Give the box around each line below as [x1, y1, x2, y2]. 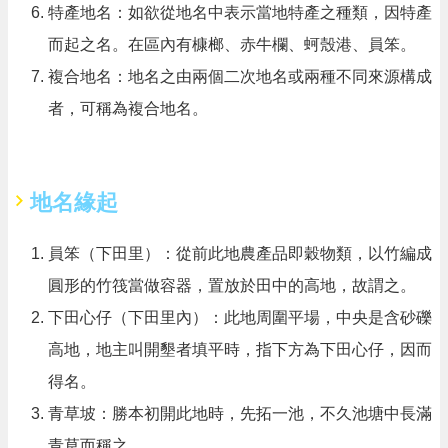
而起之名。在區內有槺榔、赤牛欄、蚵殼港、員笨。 [48, 35, 416, 53]
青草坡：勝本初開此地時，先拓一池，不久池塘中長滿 [48, 404, 432, 422]
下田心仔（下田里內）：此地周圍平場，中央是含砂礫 [48, 308, 432, 326]
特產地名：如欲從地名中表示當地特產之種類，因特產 [48, 3, 432, 21]
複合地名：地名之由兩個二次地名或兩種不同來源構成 [48, 67, 432, 85]
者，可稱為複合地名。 [48, 99, 208, 117]
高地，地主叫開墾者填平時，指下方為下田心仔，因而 [48, 340, 432, 358]
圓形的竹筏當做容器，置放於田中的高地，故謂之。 [48, 276, 416, 294]
